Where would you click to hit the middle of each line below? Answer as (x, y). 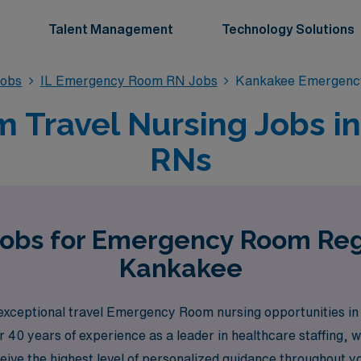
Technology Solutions (288, 29)
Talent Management (111, 29)
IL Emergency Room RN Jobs (129, 81)
